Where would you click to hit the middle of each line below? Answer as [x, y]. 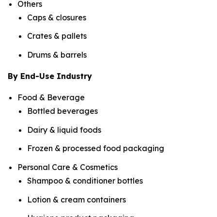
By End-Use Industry [50, 76]
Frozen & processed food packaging [96, 148]
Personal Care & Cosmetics [68, 167]
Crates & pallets [57, 36]
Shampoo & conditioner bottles [85, 181]
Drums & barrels [57, 55]
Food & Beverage [51, 98]
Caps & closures [57, 17]
